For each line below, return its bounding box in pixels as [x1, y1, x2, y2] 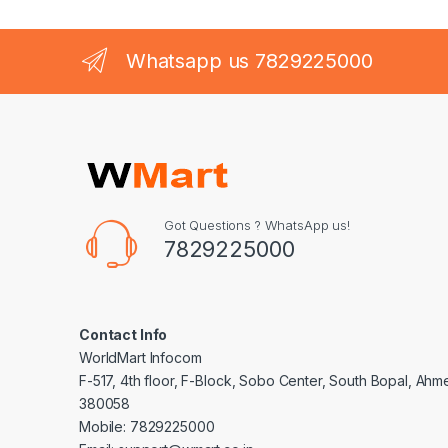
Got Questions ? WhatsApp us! [163, 216, 350, 233]
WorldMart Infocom [79, 348, 202, 366]
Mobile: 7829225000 [79, 417, 215, 435]
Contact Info [79, 325, 168, 343]
